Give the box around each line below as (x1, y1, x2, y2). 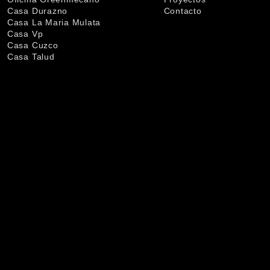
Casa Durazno (7, 5, 68, 16)
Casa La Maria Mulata (7, 17, 101, 27)
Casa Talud (7, 51, 55, 61)
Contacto (163, 5, 202, 16)
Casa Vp (7, 28, 43, 39)
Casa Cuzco (7, 40, 58, 50)
